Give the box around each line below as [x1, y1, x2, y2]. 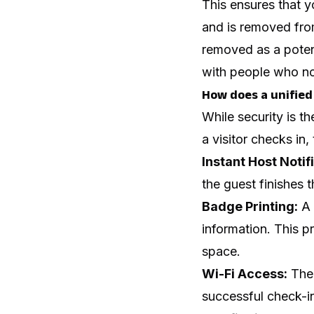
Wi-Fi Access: [202, 266, 287, 281]
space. [202, 243, 240, 259]
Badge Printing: [202, 198, 298, 214]
